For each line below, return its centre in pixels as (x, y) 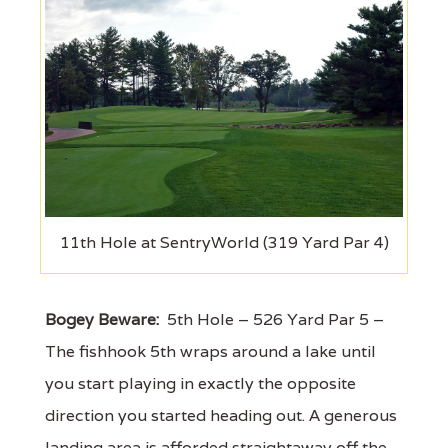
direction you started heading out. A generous (221, 416)
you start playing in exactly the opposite (200, 384)
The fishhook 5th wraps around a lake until (210, 352)
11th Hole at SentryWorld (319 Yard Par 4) (224, 243)
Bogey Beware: (102, 320)
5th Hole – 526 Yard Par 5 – (271, 320)
